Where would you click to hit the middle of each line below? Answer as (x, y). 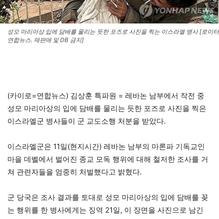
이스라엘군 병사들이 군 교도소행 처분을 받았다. (87, 121)
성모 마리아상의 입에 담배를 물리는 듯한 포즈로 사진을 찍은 (107, 108)
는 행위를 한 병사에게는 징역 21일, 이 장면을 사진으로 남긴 (105, 210)
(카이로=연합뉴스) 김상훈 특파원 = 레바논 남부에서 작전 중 (106, 95)
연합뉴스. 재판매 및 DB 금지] (45, 40)
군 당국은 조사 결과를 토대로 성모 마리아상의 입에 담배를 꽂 (108, 197)
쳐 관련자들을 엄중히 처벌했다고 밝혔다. (75, 172)
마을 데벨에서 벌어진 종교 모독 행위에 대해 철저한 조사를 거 (108, 159)
